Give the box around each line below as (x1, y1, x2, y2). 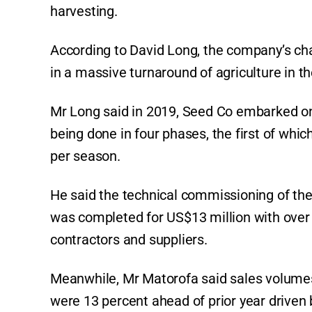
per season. (50, 148, 120, 165)
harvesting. (50, 3, 118, 20)
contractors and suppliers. (50, 231, 208, 249)
